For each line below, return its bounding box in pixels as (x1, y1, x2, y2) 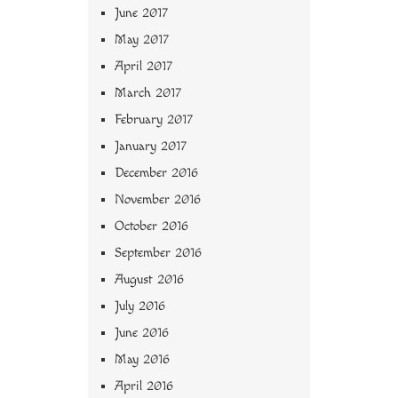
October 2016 (115, 219, 188, 235)
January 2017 (115, 139, 187, 155)
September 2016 (115, 245, 202, 261)
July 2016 (115, 298, 165, 314)
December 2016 (115, 165, 198, 181)
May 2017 (115, 32, 169, 48)
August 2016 (115, 272, 184, 288)
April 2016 (115, 378, 173, 394)
